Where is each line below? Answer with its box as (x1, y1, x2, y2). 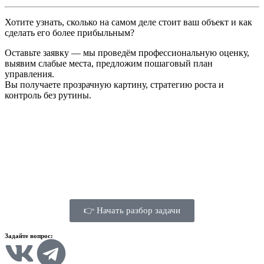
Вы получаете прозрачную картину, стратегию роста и (5, 79, 224, 90)
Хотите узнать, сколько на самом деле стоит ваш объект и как (5, 16, 252, 27)
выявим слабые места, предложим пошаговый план (5, 58, 213, 68)
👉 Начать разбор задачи (84, 205, 180, 215)
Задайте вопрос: (5, 232, 53, 239)
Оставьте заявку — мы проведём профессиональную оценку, (5, 47, 249, 58)
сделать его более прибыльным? (5, 27, 134, 38)
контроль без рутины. (5, 90, 91, 100)
